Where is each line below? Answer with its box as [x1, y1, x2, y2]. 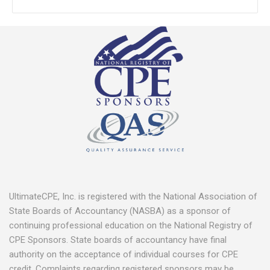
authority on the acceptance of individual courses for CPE [9, 249, 238, 260]
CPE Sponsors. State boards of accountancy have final [9, 234, 227, 245]
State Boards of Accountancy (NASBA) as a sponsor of [9, 206, 231, 216]
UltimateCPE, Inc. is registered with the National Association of [9, 191, 257, 202]
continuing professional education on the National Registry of [9, 220, 253, 231]
